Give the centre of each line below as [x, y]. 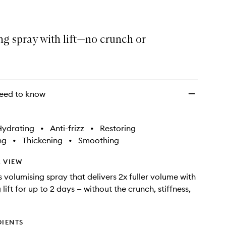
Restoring [118, 128]
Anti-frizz [67, 128]
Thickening [42, 140]
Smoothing [99, 140]
